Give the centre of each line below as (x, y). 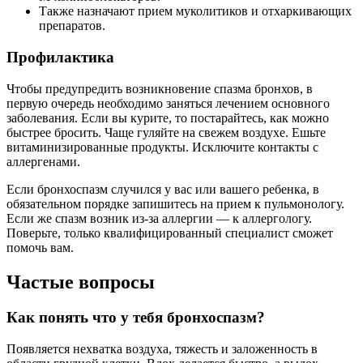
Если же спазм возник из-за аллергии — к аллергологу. (159, 218)
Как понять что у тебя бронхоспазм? (136, 318)
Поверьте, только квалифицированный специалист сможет (170, 233)
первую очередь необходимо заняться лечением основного (168, 103)
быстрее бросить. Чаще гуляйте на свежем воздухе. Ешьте (166, 132)
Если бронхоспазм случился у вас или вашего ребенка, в (163, 189)
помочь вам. (40, 247)
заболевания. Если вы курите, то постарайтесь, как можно (168, 117)
